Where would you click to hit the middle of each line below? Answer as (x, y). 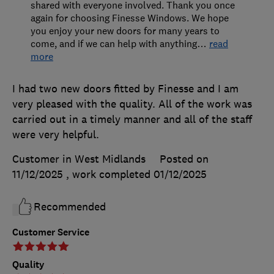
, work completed (110, 175)
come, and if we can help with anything (114, 44)
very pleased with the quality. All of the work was (132, 104)
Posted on (184, 159)
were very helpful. (56, 135)
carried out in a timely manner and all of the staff (132, 120)
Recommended (70, 207)
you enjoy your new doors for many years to (125, 31)
